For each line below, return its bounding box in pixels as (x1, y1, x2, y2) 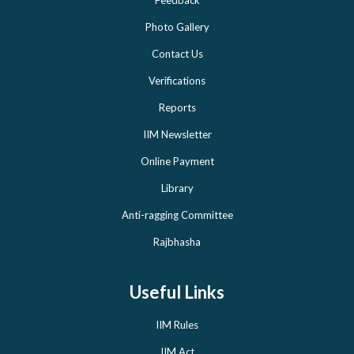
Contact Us (151, 47, 203, 60)
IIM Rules (156, 318, 198, 331)
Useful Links (130, 281, 224, 303)
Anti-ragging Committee (121, 208, 233, 221)
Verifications (149, 73, 205, 87)
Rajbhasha (153, 235, 201, 248)
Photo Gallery (145, 20, 209, 33)
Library (160, 181, 194, 194)
